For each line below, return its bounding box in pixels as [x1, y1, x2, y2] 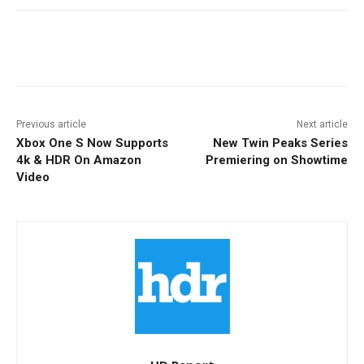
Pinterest [255, 45, 299, 58]
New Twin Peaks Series [212, 136, 348, 151]
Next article [296, 119, 348, 131]
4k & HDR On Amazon [16, 153, 141, 168]
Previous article [16, 119, 86, 131]
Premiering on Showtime [205, 153, 348, 168]
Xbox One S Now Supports [16, 136, 168, 151]
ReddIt [163, 45, 196, 58]
